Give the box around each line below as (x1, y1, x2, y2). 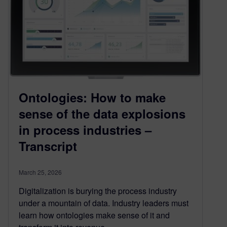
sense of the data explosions (19, 104, 185, 122)
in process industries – (19, 121, 152, 138)
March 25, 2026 (19, 167, 62, 176)
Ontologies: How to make (19, 88, 166, 106)
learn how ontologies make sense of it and (19, 209, 170, 221)
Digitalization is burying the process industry (19, 184, 177, 197)
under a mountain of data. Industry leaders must (19, 197, 188, 209)
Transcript (19, 137, 77, 155)
